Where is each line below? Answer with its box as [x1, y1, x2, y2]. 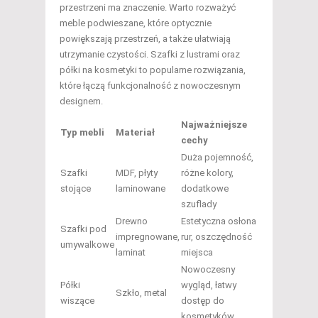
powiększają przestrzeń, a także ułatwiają [60, 33, 231, 45]
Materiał [116, 127, 155, 138]
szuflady [181, 199, 216, 210]
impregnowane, [116, 231, 180, 243]
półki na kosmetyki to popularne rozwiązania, [60, 65, 246, 76]
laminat [116, 247, 146, 258]
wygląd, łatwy [181, 280, 236, 291]
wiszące [60, 295, 94, 307]
